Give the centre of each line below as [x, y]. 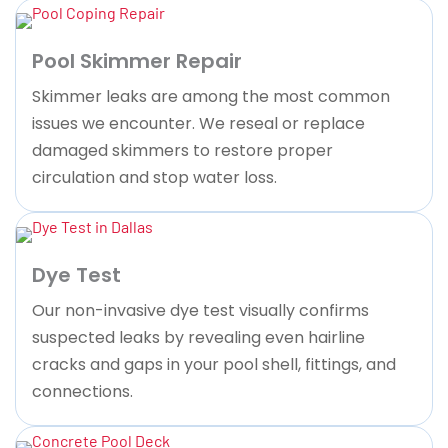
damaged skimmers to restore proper [182, 150]
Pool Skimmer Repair [137, 60]
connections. [82, 391]
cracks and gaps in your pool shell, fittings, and [214, 364]
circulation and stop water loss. [154, 177]
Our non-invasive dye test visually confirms [200, 310]
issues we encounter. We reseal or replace [198, 123]
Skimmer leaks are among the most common [211, 96]
